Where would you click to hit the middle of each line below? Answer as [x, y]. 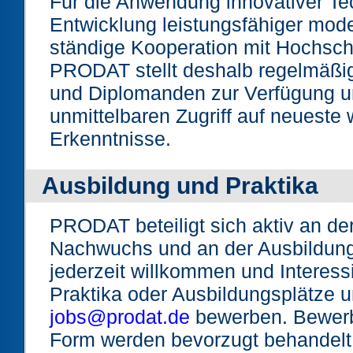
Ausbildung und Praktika [180, 186]
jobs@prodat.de [120, 316]
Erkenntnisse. [110, 138]
